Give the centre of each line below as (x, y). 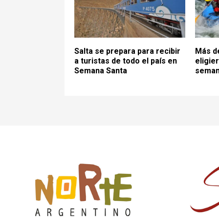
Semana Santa (101, 70)
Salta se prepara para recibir (127, 51)
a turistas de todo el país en (126, 61)
